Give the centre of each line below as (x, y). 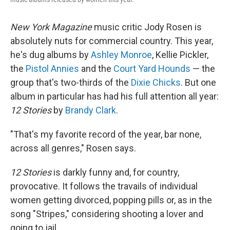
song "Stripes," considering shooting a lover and (107, 214)
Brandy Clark (91, 110)
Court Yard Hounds (152, 69)
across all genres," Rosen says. (73, 148)
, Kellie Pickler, (180, 55)
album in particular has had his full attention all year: (114, 96)
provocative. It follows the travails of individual (104, 186)
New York (30, 27)
